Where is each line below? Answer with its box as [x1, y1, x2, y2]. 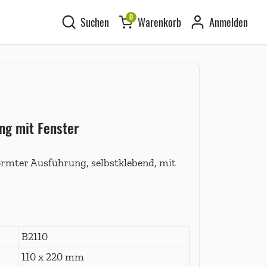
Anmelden [209, 14, 248, 30]
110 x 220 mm [21, 250, 84, 263]
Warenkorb [137, 14, 181, 30]
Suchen [80, 14, 110, 30]
